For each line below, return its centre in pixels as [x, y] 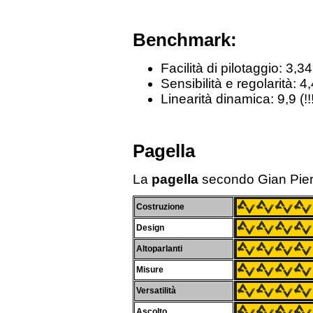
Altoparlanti [159, 248]
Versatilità [156, 290]
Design [150, 227]
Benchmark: [185, 39]
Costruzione [160, 206]
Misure [150, 269]
